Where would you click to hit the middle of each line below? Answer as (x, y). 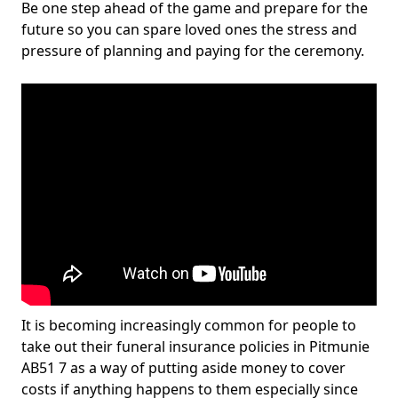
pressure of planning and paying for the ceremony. (195, 51)
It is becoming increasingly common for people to (189, 325)
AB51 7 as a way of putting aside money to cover (183, 368)
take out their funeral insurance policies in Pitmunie (195, 346)
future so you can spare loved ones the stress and (189, 29)
